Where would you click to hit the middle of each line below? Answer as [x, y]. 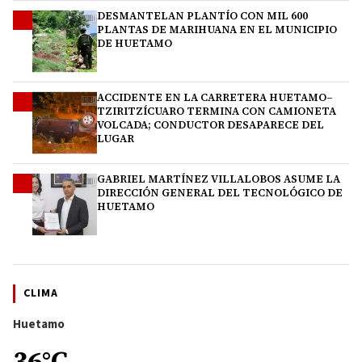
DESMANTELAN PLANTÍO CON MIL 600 [202, 16]
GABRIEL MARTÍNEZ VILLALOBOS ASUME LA [219, 179]
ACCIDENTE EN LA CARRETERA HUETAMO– [215, 98]
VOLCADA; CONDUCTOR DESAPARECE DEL [210, 125]
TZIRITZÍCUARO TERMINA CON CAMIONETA [217, 112]
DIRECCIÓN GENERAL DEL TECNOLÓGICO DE [220, 193]
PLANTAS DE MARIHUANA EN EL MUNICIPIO [217, 30]
